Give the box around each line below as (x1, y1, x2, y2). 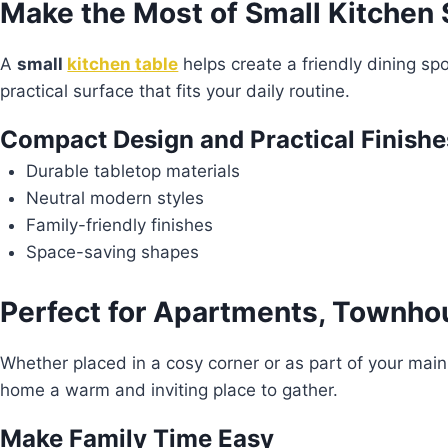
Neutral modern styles (25, 187, 204, 208)
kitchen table (67, 53, 179, 74)
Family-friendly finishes (25, 214, 213, 235)
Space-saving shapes (25, 241, 199, 262)
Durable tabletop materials (25, 160, 240, 181)
